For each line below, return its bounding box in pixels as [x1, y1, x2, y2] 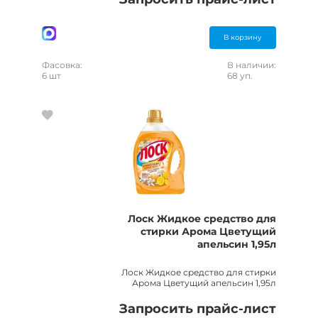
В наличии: [227, 60, 276, 71]
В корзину [224, 33, 262, 43]
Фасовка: [42, 60, 82, 71]
